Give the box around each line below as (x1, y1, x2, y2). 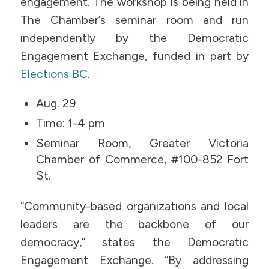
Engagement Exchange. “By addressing (20, 253, 249, 267)
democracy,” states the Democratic (20, 235, 249, 249)
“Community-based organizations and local (20, 199, 249, 213)
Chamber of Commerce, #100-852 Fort (36, 152, 249, 166)
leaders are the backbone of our (20, 217, 249, 231)
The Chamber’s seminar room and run (20, 13, 249, 28)
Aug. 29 (36, 96, 76, 110)
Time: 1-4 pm (36, 116, 106, 130)
